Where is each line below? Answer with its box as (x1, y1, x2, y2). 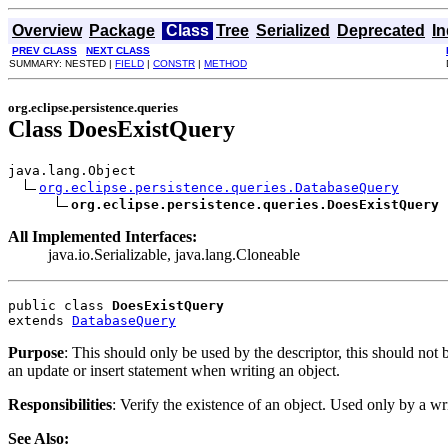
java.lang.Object (8, 162, 136, 178)
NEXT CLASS (86, 45, 150, 56)
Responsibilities (8, 395, 112, 413)
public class (8, 297, 112, 313)
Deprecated (337, 22, 425, 39)
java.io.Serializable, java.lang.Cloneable (48, 245, 300, 263)
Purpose (8, 343, 64, 361)
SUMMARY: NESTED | (9, 58, 115, 69)
